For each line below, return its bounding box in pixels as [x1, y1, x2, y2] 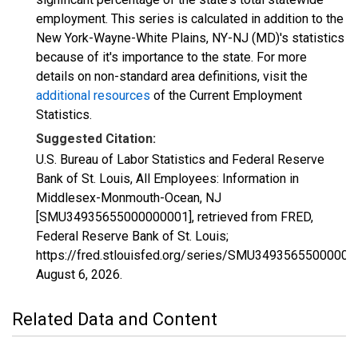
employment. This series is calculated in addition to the [36, 11, 344, 26]
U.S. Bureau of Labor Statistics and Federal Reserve [36, 152, 324, 167]
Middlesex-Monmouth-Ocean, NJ [36, 190, 221, 205]
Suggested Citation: [36, 131, 156, 146]
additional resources [36, 88, 150, 103]
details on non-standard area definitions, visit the [36, 69, 308, 84]
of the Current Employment [150, 88, 302, 103]
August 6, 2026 [36, 267, 120, 282]
